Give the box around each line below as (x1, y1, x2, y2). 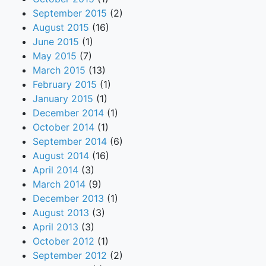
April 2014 (33, 163, 78, 176)
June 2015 (33, 35, 79, 47)
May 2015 (33, 49, 77, 62)
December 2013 (33, 192, 104, 204)
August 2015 (33, 21, 89, 33)
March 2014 (33, 178, 85, 190)
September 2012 (33, 249, 107, 261)
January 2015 (33, 92, 93, 104)
